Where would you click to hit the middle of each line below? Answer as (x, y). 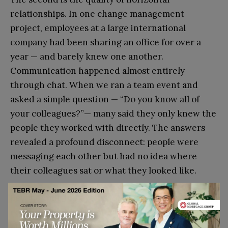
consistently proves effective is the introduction (110, 212)
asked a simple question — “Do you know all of (105, 99)
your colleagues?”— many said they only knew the (113, 113)
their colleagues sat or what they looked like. (103, 170)
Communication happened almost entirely (97, 70)
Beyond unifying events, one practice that (97, 198)
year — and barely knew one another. (87, 56)
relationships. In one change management (97, 13)
